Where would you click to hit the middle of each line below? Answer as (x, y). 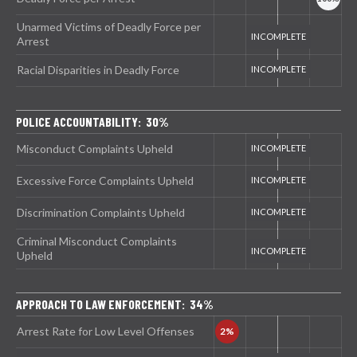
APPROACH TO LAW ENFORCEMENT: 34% (115, 304)
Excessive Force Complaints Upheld (105, 180)
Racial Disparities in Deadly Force (98, 70)
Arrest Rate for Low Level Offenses (106, 331)
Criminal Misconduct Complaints (97, 241)
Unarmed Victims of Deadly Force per (109, 27)
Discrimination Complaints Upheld (101, 212)
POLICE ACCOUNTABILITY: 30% (92, 122)
